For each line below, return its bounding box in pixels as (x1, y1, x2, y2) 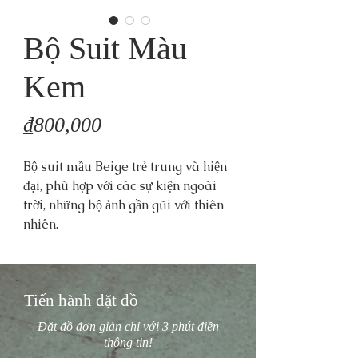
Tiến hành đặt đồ (24, 291, 138, 310)
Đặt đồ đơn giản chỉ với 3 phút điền (37, 320, 219, 333)
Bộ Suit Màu (23, 30, 187, 66)
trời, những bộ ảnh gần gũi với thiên (23, 197, 224, 213)
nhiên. (23, 216, 62, 233)
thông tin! (103, 336, 153, 349)
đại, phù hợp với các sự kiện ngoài (23, 177, 217, 194)
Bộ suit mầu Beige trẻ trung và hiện (23, 158, 227, 175)
